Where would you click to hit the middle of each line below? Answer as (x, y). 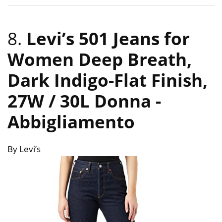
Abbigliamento (71, 122)
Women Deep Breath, (100, 59)
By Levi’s (24, 149)
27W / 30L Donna (82, 101)
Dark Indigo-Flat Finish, (108, 80)
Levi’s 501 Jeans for (108, 39)
